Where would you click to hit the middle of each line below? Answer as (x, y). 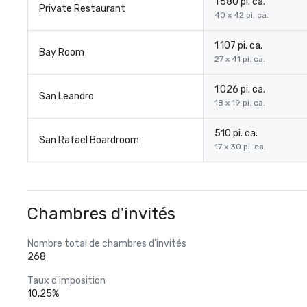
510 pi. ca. (236, 133)
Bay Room (62, 52)
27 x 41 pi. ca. (240, 59)
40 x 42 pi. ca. (242, 15)
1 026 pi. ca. (240, 89)
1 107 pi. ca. (238, 46)
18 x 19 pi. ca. (240, 103)
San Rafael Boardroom (89, 140)
